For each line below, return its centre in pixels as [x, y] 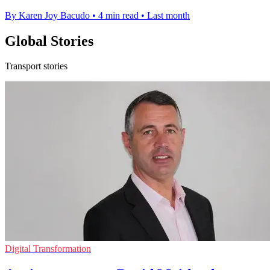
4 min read [118, 15]
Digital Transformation [48, 249]
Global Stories [49, 41]
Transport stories [36, 66]
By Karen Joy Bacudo [47, 15]
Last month [168, 15]
